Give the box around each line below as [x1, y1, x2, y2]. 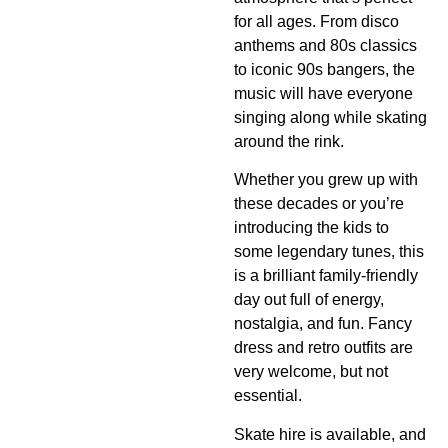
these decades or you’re [234, 195, 404, 213]
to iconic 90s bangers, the [234, 60, 415, 78]
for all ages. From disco [234, 12, 399, 30]
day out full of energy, [234, 291, 384, 309]
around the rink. [234, 132, 344, 150]
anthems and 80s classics [234, 36, 417, 54]
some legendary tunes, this [234, 243, 424, 261]
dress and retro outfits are [234, 339, 413, 357]
